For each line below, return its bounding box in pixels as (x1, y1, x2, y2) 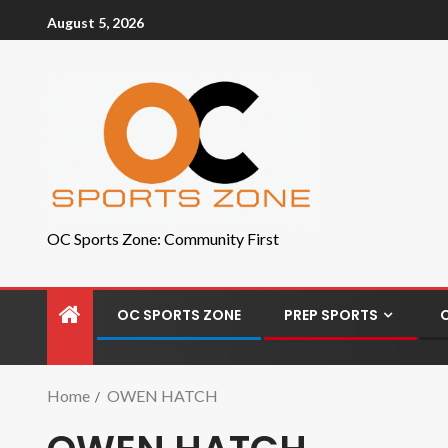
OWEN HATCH (107, 386, 218, 405)
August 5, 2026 (47, 13, 144, 31)
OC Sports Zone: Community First (47, 229, 279, 248)
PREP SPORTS (284, 305, 378, 325)
